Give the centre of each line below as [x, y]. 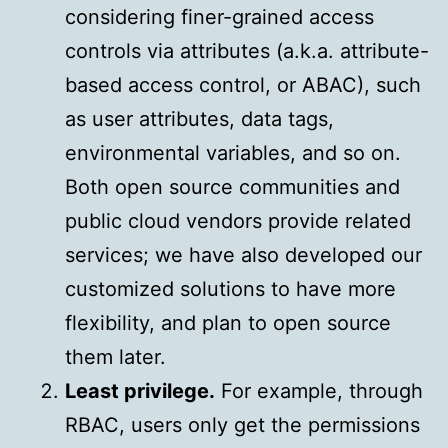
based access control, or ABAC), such [243, 85]
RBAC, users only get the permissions [242, 425]
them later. [115, 357]
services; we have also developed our [243, 255]
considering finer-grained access [219, 17]
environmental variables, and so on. [233, 153]
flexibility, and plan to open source [228, 323]
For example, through [319, 391]
